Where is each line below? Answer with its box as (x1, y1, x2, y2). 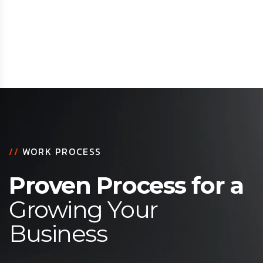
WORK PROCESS (22, 144, 102, 159)
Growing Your (9, 194, 158, 224)
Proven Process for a (9, 170, 244, 200)
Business (9, 218, 107, 248)
